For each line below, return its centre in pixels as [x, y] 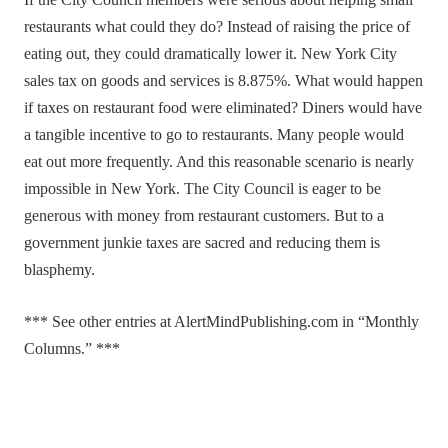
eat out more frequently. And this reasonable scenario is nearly [219, 162]
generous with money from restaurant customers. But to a [204, 216]
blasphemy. [60, 270]
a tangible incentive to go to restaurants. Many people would [214, 135]
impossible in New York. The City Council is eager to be [203, 189]
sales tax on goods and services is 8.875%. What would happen [224, 81]
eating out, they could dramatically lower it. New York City [211, 54]
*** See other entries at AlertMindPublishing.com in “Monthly [222, 321]
